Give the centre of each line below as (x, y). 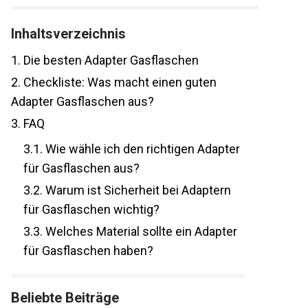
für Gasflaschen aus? (81, 168)
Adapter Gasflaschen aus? (82, 102)
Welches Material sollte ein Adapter (140, 232)
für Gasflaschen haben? (88, 251)
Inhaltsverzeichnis (68, 34)
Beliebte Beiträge (65, 298)
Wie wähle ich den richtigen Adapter (141, 149)
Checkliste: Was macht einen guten (119, 82)
